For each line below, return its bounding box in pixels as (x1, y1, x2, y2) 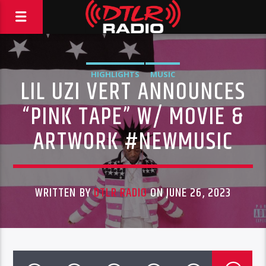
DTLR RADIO (93, 183, 148, 202)
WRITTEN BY (35, 183, 94, 202)
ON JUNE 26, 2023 (147, 183, 231, 202)
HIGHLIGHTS (90, 69, 140, 80)
